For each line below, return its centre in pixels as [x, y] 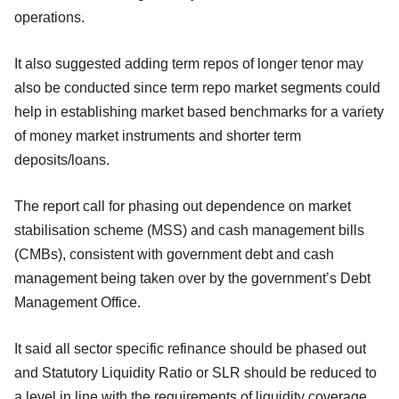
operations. [49, 17]
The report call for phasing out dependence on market [183, 206]
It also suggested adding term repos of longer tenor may [189, 63]
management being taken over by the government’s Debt [192, 278]
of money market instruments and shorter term [158, 135]
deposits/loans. [62, 159]
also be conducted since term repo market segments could [197, 87]
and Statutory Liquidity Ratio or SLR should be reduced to [195, 372]
